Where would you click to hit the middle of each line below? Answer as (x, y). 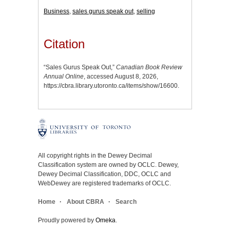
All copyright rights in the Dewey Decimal (95, 156)
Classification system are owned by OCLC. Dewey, (108, 165)
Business (56, 11)
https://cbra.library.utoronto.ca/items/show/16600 (111, 86)
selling (146, 11)
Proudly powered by (67, 221)
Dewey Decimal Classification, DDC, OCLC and (104, 174)
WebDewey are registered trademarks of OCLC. (104, 184)
